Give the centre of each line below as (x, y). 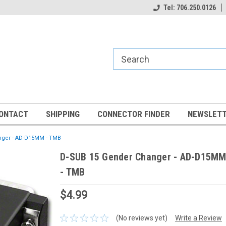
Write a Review (198, 218)
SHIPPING (63, 114)
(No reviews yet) (142, 218)
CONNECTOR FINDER (134, 114)
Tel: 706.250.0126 (190, 8)
